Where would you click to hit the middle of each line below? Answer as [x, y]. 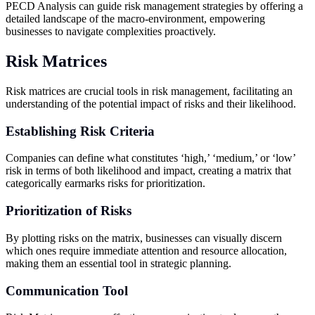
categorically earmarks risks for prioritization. [105, 184]
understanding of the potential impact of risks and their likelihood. [151, 103]
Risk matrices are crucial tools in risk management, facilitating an [149, 91]
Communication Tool [67, 290]
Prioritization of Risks [69, 211]
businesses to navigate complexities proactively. [111, 32]
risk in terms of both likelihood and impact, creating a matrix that [148, 171]
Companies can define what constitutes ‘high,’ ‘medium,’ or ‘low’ [150, 158]
